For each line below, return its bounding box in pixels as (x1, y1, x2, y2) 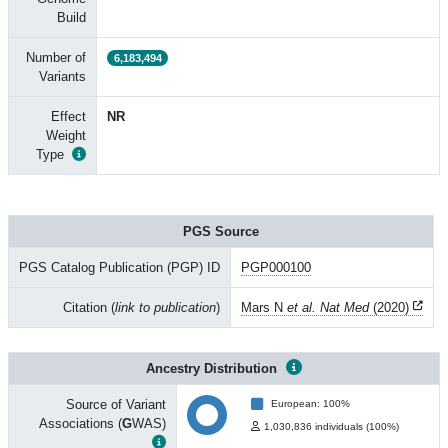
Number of (26, 50, 86, 65)
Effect (51, 109, 86, 124)
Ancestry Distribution (146, 361, 281, 376)
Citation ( (63, 300, 115, 315)
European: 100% (271, 398, 350, 409)
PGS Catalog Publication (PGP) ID (19, 260, 220, 275)
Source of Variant (66, 397, 166, 412)
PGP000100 (241, 260, 311, 275)
